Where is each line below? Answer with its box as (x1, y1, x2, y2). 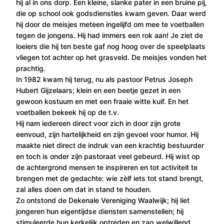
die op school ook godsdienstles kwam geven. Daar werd (16, 8, 206, 17)
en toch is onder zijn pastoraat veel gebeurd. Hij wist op (16, 151, 200, 160)
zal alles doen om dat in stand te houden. (16, 184, 151, 193)
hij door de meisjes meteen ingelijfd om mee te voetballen (16, 19, 204, 28)
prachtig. (16, 63, 45, 72)
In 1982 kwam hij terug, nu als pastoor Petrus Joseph (16, 74, 192, 83)
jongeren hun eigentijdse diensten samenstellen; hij (16, 206, 183, 215)
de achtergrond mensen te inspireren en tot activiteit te (16, 162, 197, 171)
